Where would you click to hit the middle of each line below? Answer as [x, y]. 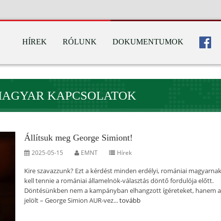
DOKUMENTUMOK [148, 42]
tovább [130, 200]
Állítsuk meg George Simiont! [78, 138]
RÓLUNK [80, 42]
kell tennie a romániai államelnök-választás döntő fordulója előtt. [119, 181]
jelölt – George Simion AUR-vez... [72, 200]
